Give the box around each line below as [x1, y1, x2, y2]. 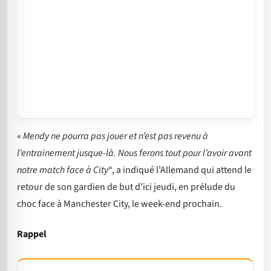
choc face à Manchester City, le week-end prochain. [17, 197, 222, 211]
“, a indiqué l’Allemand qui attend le [108, 163, 252, 177]
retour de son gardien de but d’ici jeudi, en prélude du [17, 180, 235, 194]
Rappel [17, 227, 47, 241]
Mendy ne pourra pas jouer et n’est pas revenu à [23, 129, 208, 143]
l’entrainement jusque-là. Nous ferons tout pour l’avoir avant [17, 146, 252, 160]
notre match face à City [17, 163, 108, 177]
